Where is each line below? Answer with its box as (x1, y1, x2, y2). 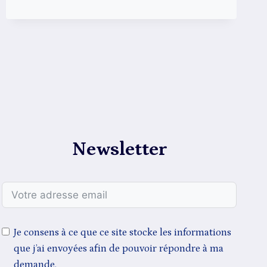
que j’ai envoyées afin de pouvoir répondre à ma (14, 242, 223, 254)
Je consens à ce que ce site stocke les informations (14, 226, 231, 238)
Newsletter (72, 138, 167, 160)
